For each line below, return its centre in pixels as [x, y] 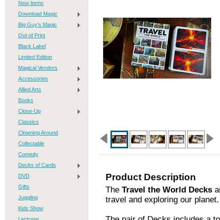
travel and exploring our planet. [162, 200]
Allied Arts [30, 89]
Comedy [28, 154]
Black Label [32, 46]
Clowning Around [38, 133]
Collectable [31, 143]
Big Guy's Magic [38, 25]
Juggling [28, 197]
